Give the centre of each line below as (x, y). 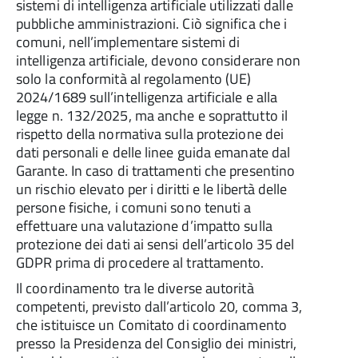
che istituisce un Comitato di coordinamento (151, 325)
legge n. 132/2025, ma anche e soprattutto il (152, 115)
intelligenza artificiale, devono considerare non (159, 60)
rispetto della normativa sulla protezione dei (150, 134)
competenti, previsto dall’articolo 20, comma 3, (159, 306)
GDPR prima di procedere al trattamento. (140, 263)
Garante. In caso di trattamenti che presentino (156, 171)
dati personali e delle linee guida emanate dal (153, 152)
